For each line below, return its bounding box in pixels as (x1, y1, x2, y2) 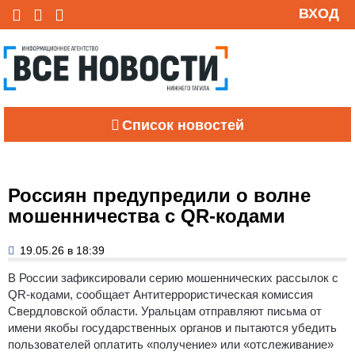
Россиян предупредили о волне (8, 184, 311, 206)
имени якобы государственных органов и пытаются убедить (8, 320, 337, 334)
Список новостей (122, 116, 244, 133)
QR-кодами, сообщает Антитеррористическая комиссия (8, 287, 313, 301)
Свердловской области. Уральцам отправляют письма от (8, 303, 322, 318)
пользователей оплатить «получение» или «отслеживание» (8, 337, 334, 351)
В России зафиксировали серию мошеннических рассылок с (8, 270, 338, 284)
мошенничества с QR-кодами (8, 204, 285, 227)
